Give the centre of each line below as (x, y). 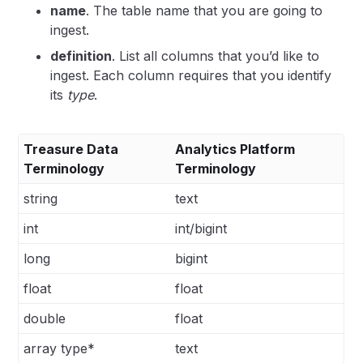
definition (81, 56)
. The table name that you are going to (205, 11)
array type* (60, 348)
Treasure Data (71, 149)
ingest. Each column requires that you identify (191, 75)
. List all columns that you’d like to (216, 56)
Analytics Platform (235, 149)
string (41, 199)
